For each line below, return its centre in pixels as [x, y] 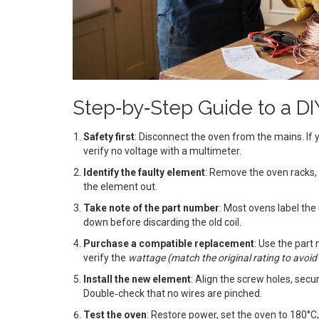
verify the [106, 257]
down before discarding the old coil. [162, 222]
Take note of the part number [151, 208]
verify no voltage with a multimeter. [162, 151]
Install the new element [137, 279]
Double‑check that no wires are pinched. [173, 293]
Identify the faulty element [144, 172]
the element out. [120, 186]
